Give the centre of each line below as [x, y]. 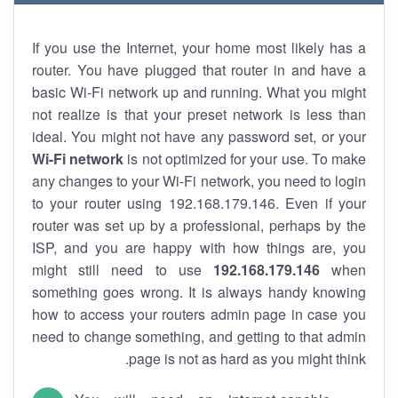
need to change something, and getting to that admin [199, 336]
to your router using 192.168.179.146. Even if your [199, 203]
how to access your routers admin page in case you [199, 314]
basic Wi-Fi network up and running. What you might [199, 92]
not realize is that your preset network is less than [199, 114]
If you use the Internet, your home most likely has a [199, 48]
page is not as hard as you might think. [247, 358]
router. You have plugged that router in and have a [199, 70]
